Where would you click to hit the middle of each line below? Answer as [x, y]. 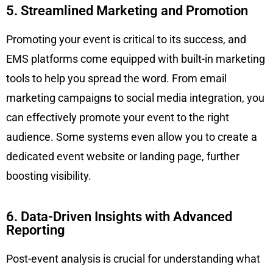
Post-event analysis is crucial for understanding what [133, 258]
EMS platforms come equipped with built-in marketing [136, 58]
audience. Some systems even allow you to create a [132, 136]
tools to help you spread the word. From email [116, 78]
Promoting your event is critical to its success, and [126, 39]
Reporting [36, 230]
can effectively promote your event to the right [118, 117]
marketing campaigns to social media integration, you [135, 97]
